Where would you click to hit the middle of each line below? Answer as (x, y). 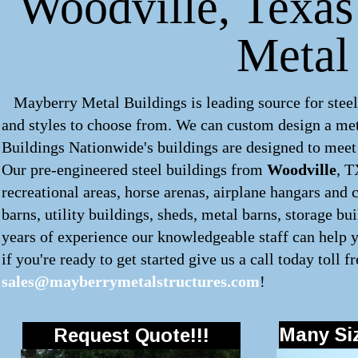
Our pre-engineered (67, 169)
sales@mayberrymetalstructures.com (131, 281)
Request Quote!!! (131, 335)
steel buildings (179, 169)
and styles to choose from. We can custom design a (169, 125)
